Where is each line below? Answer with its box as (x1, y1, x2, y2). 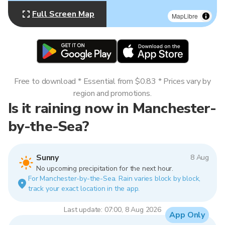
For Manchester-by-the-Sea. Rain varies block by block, (28, 174, 201, 183)
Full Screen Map (32, 9, 94, 20)
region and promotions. (73, 88, 152, 99)
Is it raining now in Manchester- (8, 98, 216, 118)
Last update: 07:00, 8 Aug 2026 (64, 205, 161, 214)
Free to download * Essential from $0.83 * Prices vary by (14, 76, 211, 87)
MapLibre (172, 12, 198, 20)
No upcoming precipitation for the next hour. (36, 164, 173, 173)
